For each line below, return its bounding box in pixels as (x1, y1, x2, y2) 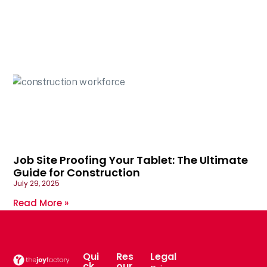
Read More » (13, 196, 69, 209)
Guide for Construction (13, 164, 141, 180)
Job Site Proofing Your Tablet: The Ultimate (13, 152, 249, 167)
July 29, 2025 (13, 178, 60, 188)
